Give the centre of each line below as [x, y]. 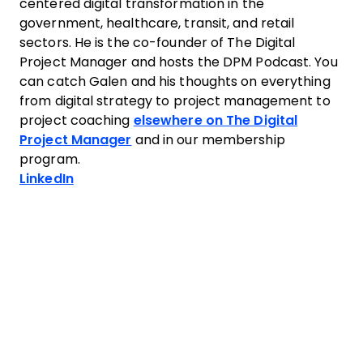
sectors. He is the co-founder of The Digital [158, 43]
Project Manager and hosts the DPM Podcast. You [179, 62]
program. [50, 159]
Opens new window [138, 178]
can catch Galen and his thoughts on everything [175, 81]
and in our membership [208, 140]
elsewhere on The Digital [216, 120]
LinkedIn [47, 179]
